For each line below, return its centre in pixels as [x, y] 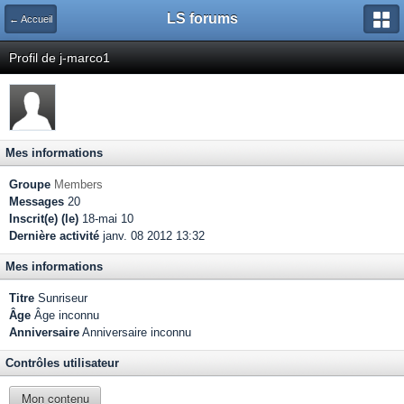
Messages [37, 202]
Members [78, 184]
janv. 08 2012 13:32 [152, 236]
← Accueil [31, 19]
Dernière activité [54, 236]
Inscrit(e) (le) [44, 219]
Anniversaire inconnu [135, 332]
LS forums [202, 18]
